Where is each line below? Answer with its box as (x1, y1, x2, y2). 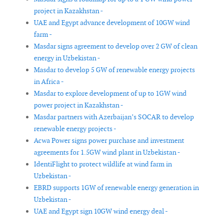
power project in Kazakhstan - (34, 101, 123, 110)
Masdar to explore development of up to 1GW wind (34, 89, 187, 98)
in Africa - (34, 77, 64, 86)
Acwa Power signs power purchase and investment (34, 136, 184, 145)
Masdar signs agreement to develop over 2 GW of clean (34, 42, 197, 51)
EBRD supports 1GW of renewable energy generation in (34, 183, 199, 192)
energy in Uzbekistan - (34, 54, 100, 63)
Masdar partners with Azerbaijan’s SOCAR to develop (34, 112, 194, 122)
